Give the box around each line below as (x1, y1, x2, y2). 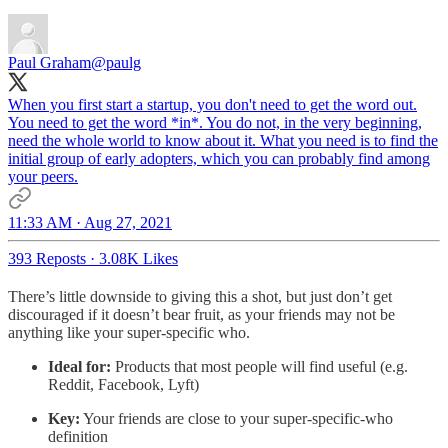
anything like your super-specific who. (8, 323, 250, 341)
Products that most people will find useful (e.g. (111, 357, 408, 375)
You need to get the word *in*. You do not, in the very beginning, (8, 113, 422, 131)
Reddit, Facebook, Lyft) (48, 375, 199, 393)
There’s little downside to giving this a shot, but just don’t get (8, 287, 392, 305)
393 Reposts (8, 249, 86, 267)
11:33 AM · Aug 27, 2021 (8, 213, 172, 231)
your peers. (8, 167, 78, 185)
